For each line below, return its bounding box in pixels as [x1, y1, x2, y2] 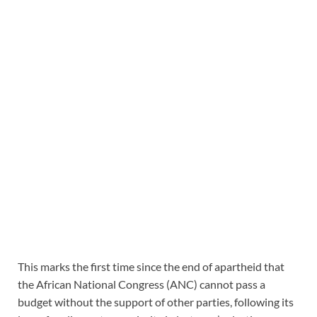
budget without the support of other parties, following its [18, 295, 294, 309]
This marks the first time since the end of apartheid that [18, 260, 284, 274]
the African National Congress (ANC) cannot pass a [18, 277, 265, 292]
